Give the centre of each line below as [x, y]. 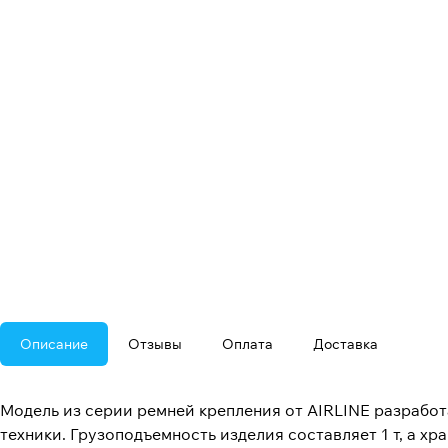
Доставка [345, 344]
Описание [54, 344]
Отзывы [155, 344]
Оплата [247, 344]
